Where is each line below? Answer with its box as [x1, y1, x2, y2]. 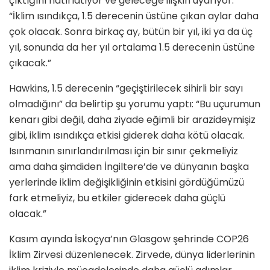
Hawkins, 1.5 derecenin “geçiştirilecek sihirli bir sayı [9, 81, 243, 95]
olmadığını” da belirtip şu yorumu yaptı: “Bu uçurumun [9, 96, 260, 111]
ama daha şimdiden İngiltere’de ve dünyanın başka [9, 159, 249, 174]
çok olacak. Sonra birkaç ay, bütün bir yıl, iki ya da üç [9, 24, 253, 39]
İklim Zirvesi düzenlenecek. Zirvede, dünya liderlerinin [9, 247, 255, 262]
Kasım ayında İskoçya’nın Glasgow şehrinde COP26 [9, 231, 249, 246]
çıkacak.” [9, 55, 51, 70]
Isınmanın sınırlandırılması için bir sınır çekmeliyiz [9, 143, 238, 158]
